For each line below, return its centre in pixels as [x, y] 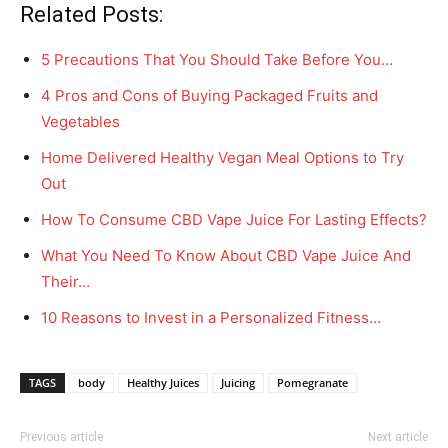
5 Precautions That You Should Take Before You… [217, 60]
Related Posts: [91, 15]
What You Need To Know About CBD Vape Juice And [226, 256]
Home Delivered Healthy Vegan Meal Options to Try [222, 158]
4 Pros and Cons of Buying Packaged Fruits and [209, 96]
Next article [398, 437]
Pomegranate [312, 383]
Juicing [238, 383]
